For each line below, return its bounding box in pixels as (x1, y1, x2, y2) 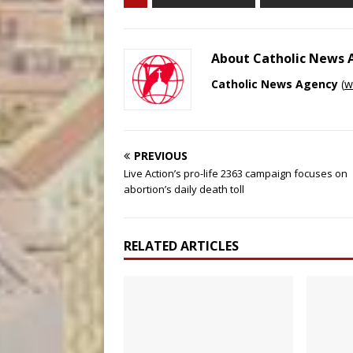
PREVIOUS (134, 148, 188, 163)
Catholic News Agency (211, 76, 338, 91)
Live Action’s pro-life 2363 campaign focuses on (124, 166, 347, 180)
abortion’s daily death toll (124, 182, 244, 196)
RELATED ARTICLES (124, 237, 239, 255)
